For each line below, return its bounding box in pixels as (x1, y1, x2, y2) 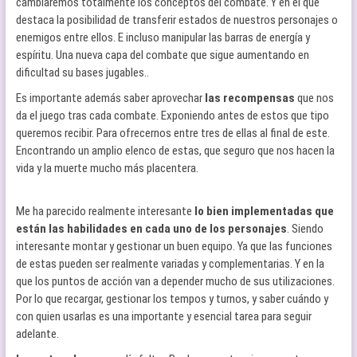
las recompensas (204, 91, 295, 105)
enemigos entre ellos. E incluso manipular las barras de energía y (15, 30, 310, 45)
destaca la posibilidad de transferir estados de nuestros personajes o (15, 13, 338, 27)
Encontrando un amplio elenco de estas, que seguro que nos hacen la (15, 143, 335, 158)
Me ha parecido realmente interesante (15, 204, 194, 218)
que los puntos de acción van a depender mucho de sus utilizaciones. (15, 274, 335, 288)
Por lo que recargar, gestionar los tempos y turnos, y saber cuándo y (15, 292, 328, 306)
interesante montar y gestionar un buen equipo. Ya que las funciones (15, 239, 332, 253)
